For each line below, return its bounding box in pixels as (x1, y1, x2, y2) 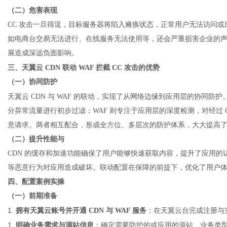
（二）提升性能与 (8, 135, 64, 143)
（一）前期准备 (8, 192, 57, 200)
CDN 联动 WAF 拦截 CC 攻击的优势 (45, 64, 160, 71)
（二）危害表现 (8, 7, 57, 14)
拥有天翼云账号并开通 (16, 207, 87, 214)
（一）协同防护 (8, 78, 57, 86)
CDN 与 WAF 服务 (89, 207, 146, 214)
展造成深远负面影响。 (8, 49, 79, 57)
